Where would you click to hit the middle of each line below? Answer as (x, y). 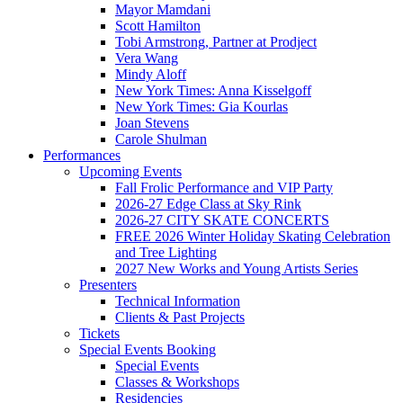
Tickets (99, 333)
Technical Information (178, 300)
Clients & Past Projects (180, 317)
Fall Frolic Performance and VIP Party (224, 187)
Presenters (108, 284)
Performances (82, 155)
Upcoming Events (130, 171)
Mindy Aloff (151, 74)
